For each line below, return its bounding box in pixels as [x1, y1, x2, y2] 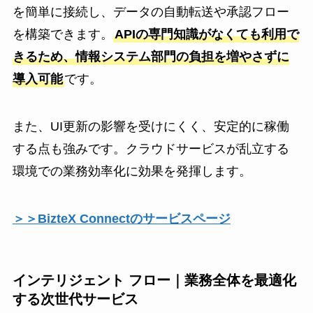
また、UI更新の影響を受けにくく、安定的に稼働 [12, 119, 289, 134]
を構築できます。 [12, 27, 113, 42]
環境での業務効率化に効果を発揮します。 [12, 164, 252, 179]
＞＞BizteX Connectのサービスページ [12, 211, 231, 226]
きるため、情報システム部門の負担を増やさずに [12, 50, 289, 64]
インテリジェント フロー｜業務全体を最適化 [12, 272, 296, 289]
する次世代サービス [12, 291, 138, 307]
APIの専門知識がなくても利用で [114, 27, 299, 42]
